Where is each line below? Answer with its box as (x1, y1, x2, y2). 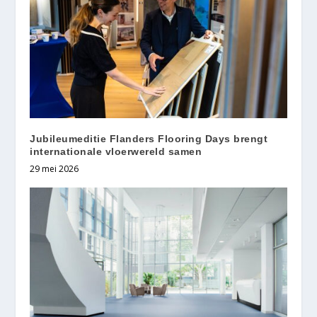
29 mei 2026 (30, 162, 79, 175)
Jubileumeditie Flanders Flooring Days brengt (30, 132, 268, 144)
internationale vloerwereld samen (30, 145, 202, 157)
